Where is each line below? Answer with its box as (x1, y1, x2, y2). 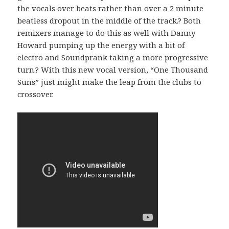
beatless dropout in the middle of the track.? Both (17, 15, 201, 26)
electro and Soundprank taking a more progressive (17, 52, 209, 62)
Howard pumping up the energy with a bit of (17, 39, 185, 50)
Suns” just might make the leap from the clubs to (17, 76, 202, 87)
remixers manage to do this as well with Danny (17, 27, 196, 38)
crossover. (17, 88, 54, 99)
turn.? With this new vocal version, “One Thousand (17, 64, 209, 75)
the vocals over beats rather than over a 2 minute (17, 3, 204, 13)
